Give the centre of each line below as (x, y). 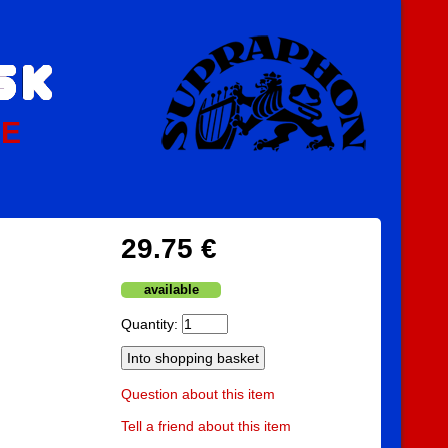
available (171, 290)
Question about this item (198, 394)
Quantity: (151, 324)
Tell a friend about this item (206, 426)
